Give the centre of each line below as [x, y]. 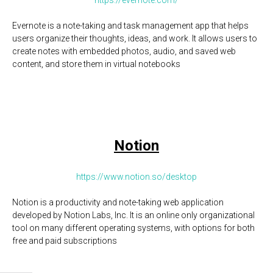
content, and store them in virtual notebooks [96, 64]
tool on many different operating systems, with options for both [133, 228]
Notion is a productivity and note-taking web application [118, 202]
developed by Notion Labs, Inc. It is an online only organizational [133, 215]
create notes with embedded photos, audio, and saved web [124, 51]
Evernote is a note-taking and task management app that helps [130, 26]
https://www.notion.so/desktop [136, 177]
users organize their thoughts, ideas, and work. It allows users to [135, 38]
